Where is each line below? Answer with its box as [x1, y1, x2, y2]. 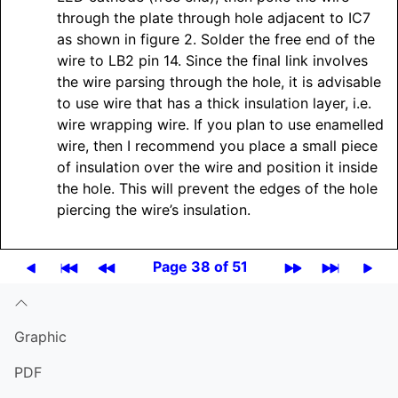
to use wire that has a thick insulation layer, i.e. [57, 94, 371, 113]
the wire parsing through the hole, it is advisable [57, 73, 381, 92]
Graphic [14, 328, 67, 346]
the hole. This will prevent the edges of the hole [57, 179, 378, 198]
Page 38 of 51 [152, 258, 248, 276]
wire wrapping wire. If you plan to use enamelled [57, 115, 384, 134]
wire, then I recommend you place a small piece [57, 137, 378, 155]
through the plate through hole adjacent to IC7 [57, 9, 370, 28]
